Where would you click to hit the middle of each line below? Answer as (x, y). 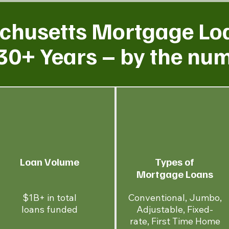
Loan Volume (49, 162)
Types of (175, 162)
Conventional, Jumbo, (175, 198)
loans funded (49, 209)
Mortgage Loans (175, 174)
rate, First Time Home (175, 221)
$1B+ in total (49, 198)
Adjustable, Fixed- (175, 209)
